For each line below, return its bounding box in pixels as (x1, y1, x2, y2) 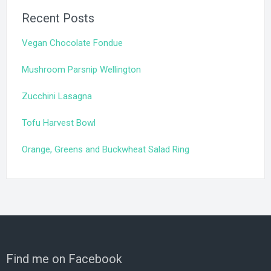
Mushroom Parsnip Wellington (22, 64, 141, 76)
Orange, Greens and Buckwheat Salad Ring (22, 144, 189, 155)
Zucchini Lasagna (22, 91, 92, 102)
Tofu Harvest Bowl (22, 117, 96, 129)
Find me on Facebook (6, 252, 122, 267)
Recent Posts (22, 11, 94, 26)
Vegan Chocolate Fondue (22, 38, 123, 49)
